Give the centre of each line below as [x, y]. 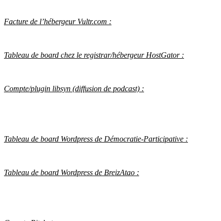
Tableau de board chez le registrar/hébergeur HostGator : [94, 55]
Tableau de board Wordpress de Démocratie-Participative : [96, 139]
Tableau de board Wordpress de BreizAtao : [72, 173]
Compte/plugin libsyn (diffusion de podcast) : [74, 89]
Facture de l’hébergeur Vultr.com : [58, 22]
